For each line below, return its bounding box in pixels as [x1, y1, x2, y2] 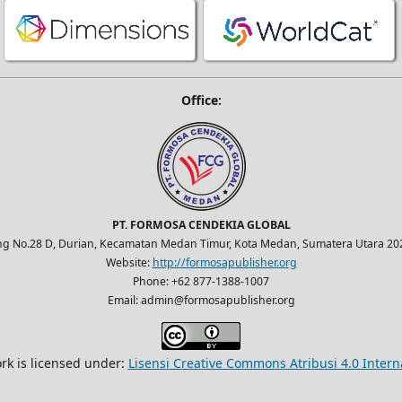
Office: [180, 92, 222, 109]
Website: [105, 255, 153, 271]
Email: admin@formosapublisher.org [107, 293, 295, 309]
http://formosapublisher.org [152, 255, 297, 271]
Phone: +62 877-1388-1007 [133, 274, 269, 290]
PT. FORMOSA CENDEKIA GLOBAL [111, 217, 291, 233]
